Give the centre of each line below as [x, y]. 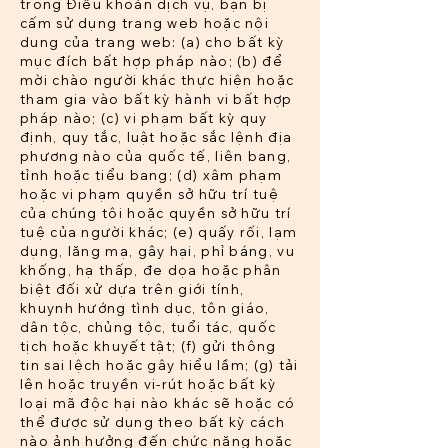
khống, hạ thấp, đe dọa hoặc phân [151, 270]
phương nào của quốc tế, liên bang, [156, 156]
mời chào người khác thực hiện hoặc [157, 80]
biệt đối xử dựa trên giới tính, [132, 289]
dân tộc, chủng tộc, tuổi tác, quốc [148, 327]
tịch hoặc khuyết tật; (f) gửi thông [148, 346]
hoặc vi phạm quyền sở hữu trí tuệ [149, 194]
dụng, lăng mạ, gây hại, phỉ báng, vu [157, 251]
